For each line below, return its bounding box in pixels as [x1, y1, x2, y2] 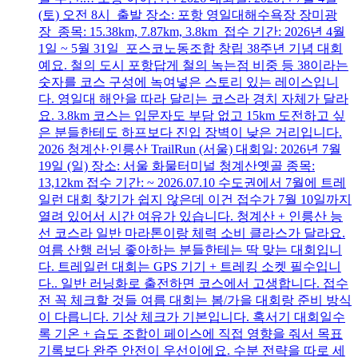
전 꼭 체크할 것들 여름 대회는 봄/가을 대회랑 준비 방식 [38, 293, 352, 308]
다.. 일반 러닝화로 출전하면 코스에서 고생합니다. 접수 [38, 276, 348, 291]
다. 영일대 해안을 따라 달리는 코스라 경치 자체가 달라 [38, 92, 348, 106]
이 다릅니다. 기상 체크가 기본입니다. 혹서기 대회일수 [38, 310, 345, 324]
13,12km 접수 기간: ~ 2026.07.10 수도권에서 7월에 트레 [38, 176, 346, 190]
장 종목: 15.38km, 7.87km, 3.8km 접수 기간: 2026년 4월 [38, 25, 345, 39]
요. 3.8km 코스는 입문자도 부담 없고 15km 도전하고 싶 [38, 109, 345, 123]
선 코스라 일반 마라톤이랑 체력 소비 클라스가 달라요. [38, 226, 345, 241]
